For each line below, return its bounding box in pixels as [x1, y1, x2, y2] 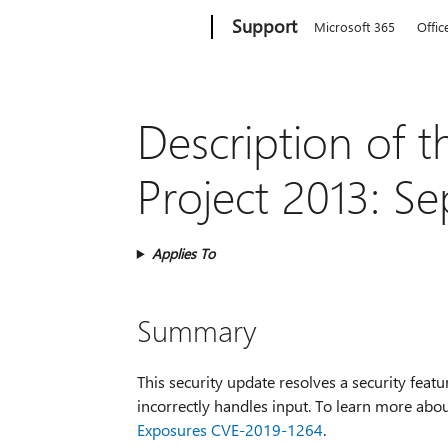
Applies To [151, 243, 215, 263]
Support [232, 14, 298, 38]
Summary [136, 309, 257, 350]
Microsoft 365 [314, 18, 396, 35]
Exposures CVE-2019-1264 [136, 418, 323, 440]
